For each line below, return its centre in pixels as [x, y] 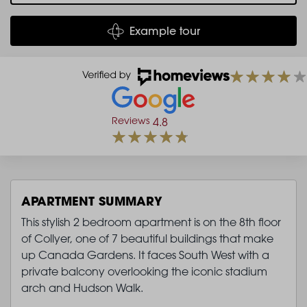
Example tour [164, 30]
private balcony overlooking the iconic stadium [144, 271]
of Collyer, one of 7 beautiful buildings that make [147, 238]
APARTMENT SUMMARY [92, 200]
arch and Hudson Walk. [82, 287]
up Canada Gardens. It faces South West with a [145, 255]
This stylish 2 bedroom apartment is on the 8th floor [151, 222]
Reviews [131, 120]
